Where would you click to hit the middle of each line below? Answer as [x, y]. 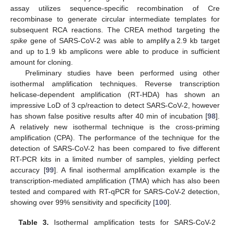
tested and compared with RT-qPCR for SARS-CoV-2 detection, [115, 192]
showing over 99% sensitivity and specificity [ [83, 203]
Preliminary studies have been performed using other [122, 73]
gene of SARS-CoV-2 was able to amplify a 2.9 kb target [123, 41]
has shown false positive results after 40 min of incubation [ [109, 116]
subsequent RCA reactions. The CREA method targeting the [115, 30]
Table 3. [34, 222]
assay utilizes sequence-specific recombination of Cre [115, 8]
